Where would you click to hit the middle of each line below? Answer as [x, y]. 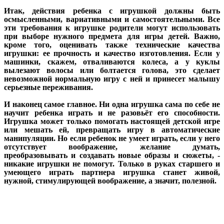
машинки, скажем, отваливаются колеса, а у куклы [112, 62]
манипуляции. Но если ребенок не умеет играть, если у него [112, 138]
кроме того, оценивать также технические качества [112, 45]
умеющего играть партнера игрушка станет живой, [112, 172]
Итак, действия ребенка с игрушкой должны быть [112, 11]
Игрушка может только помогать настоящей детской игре [112, 121]
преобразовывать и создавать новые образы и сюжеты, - [112, 155]
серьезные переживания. [48, 87]
